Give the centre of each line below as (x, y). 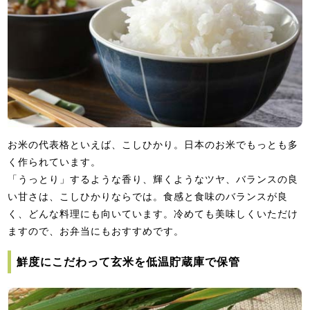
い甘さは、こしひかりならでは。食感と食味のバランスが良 (148, 197)
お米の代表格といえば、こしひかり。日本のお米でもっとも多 (153, 145)
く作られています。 (55, 162)
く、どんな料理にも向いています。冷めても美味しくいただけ (153, 214)
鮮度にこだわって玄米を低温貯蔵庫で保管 (129, 262)
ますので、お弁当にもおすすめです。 (96, 231)
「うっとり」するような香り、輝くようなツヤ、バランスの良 (153, 180)
